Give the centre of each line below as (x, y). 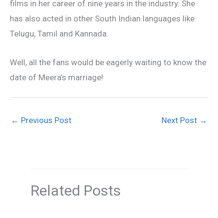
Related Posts (75, 190)
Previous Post (45, 120)
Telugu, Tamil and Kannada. (59, 34)
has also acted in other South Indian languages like (102, 19)
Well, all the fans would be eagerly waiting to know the (108, 62)
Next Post (180, 120)
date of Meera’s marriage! (56, 77)
